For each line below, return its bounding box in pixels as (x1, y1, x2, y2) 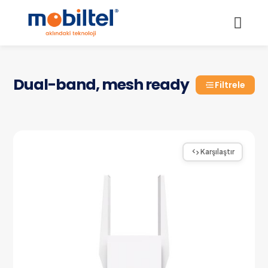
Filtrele (214, 79, 245, 92)
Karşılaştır (200, 147, 234, 157)
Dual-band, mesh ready (13, 74, 190, 96)
